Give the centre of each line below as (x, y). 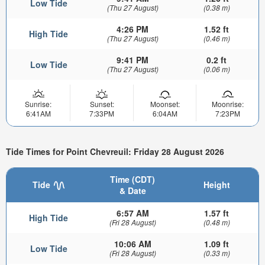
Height (216, 184)
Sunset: (102, 104)
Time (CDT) (132, 179)
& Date (132, 190)
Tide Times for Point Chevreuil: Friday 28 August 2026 (115, 152)
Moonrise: (227, 104)
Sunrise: (38, 104)
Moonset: (165, 104)
